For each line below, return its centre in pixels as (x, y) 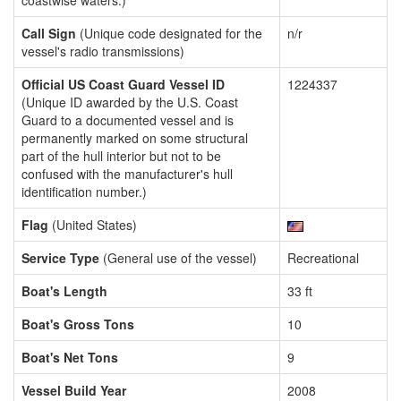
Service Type (60, 258)
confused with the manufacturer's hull (127, 174)
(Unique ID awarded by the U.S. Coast (130, 102)
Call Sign (49, 33)
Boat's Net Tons (70, 357)
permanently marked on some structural (135, 138)
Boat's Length (64, 291)
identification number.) (84, 192)
